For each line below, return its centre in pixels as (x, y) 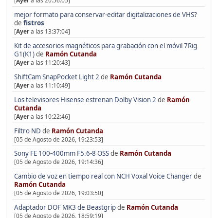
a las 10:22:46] (49, 116)
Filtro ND (28, 131)
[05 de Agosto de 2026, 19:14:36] (58, 162)
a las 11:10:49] (49, 85)
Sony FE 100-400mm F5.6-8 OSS (61, 154)
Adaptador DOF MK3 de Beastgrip (65, 208)
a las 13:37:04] (49, 31)
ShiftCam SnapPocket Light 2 (56, 77)
